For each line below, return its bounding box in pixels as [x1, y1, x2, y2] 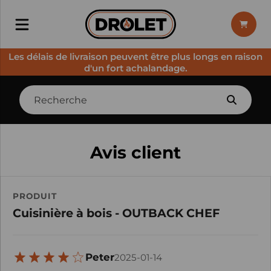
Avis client [90, 142, 181, 163]
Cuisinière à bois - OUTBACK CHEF [13, 206, 220, 220]
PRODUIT [13, 191, 57, 201]
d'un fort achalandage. [83, 62, 188, 74]
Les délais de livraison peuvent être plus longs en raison [8, 50, 263, 62]
